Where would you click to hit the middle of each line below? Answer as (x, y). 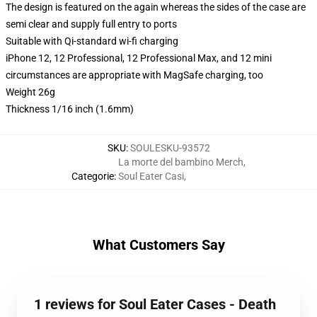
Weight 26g (30, 92)
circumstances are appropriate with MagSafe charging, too (134, 75)
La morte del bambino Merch (181, 162)
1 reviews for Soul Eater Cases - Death (155, 304)
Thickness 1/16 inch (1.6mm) (70, 109)
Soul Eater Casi (151, 176)
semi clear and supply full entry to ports (91, 24)
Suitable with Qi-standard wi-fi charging (92, 41)
